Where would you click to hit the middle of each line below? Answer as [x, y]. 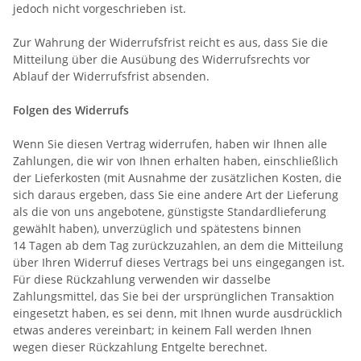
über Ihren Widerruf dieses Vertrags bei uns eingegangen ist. [179, 262]
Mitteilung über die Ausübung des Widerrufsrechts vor [162, 59]
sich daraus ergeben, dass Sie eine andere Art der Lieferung [176, 194]
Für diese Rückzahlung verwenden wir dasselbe [142, 279]
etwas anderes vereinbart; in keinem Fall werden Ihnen [162, 330]
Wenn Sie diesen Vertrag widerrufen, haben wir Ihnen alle [170, 143]
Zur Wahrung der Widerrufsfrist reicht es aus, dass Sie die [170, 42]
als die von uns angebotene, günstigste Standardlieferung [170, 211]
